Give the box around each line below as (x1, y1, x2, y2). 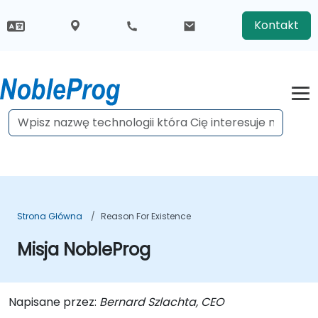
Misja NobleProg (17, 238, 150, 261)
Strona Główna (17, 210, 82, 222)
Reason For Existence (101, 210, 191, 222)
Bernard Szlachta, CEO (99, 294, 224, 310)
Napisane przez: (9, 294, 99, 310)
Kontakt (254, 17, 299, 33)
